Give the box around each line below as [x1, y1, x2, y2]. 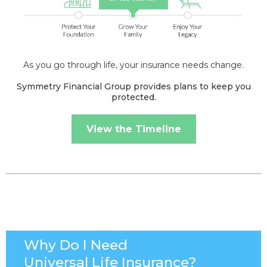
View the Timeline [86, 123, 181, 135]
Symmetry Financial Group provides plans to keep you [16, 81, 251, 92]
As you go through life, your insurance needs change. [23, 60, 244, 71]
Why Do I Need [24, 237, 128, 254]
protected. [111, 92, 156, 103]
